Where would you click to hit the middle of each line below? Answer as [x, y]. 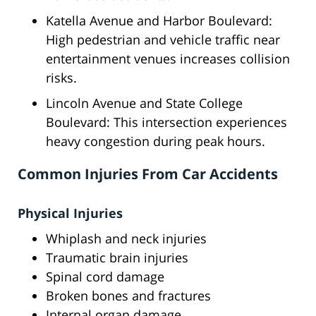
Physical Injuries [70, 213]
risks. [61, 78]
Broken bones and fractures [128, 296]
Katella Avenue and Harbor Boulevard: [159, 21]
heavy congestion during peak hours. [156, 141]
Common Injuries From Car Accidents [148, 174]
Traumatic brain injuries [117, 258]
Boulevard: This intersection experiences [166, 122]
